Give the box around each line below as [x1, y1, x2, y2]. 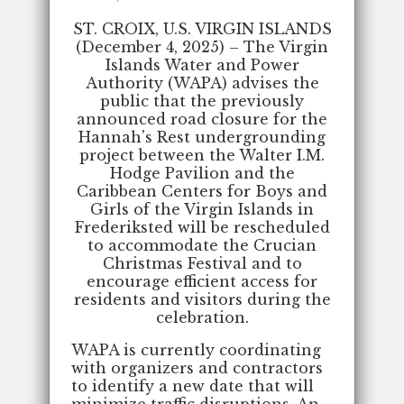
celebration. [155, 308, 249, 326]
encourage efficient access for [87, 271, 317, 290]
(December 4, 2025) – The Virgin [76, 37, 328, 56]
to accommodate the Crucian [87, 235, 317, 254]
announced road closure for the [77, 109, 327, 128]
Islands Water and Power [105, 55, 299, 74]
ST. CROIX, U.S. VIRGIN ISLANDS [72, 19, 332, 38]
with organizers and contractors [71, 358, 323, 377]
